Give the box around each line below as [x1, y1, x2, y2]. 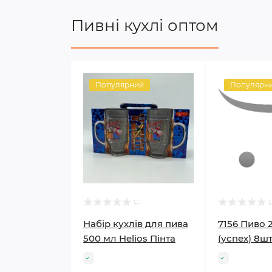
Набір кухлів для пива [83, 218, 188, 229]
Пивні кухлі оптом [71, 16, 219, 35]
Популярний [95, 80, 144, 89]
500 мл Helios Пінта [83, 233, 175, 244]
